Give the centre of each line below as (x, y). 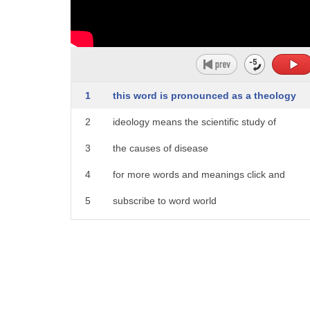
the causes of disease (161, 148)
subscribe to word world (165, 201)
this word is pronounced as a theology (204, 95)
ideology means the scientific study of (194, 122)
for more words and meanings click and (199, 174)
